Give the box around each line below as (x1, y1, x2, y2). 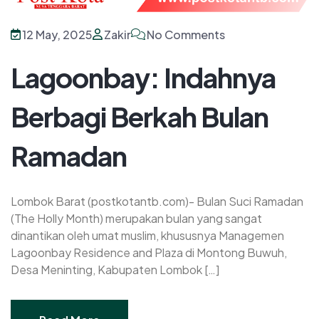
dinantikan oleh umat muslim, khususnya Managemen (11, 227, 284, 243)
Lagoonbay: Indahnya (11, 60, 276, 94)
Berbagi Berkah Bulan (11, 99, 268, 133)
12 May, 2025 (22, 26, 93, 42)
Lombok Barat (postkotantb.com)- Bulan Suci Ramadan (11, 193, 303, 209)
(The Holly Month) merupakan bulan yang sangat (11, 210, 262, 226)
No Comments (147, 26, 225, 42)
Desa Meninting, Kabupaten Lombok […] (11, 261, 219, 277)
